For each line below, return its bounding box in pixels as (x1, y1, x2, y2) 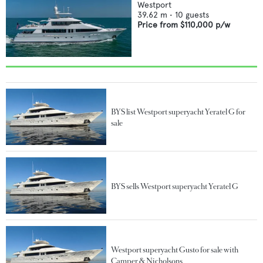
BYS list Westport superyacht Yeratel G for (111, 107, 246, 117)
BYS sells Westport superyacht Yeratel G (111, 181, 239, 191)
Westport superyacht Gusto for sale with (111, 244, 239, 255)
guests (186, 9, 209, 20)
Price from (137, 19, 180, 30)
